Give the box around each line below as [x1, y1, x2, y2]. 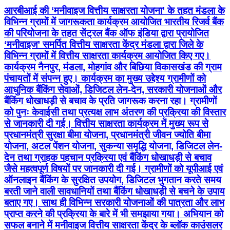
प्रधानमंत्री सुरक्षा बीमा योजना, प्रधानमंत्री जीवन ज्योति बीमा [4, 129, 210, 141]
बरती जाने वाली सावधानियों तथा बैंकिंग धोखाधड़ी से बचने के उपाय [4, 186, 225, 197]
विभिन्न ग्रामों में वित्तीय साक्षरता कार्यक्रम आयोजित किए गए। [4, 50, 210, 62]
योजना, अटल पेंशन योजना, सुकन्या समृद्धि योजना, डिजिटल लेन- [4, 141, 222, 152]
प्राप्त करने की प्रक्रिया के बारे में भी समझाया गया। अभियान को [4, 208, 223, 220]
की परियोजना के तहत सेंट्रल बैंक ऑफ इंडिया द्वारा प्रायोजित [4, 28, 209, 39]
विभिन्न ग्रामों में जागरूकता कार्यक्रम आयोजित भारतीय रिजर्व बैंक [4, 16, 224, 28]
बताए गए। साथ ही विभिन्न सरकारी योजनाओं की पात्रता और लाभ [4, 197, 224, 208]
